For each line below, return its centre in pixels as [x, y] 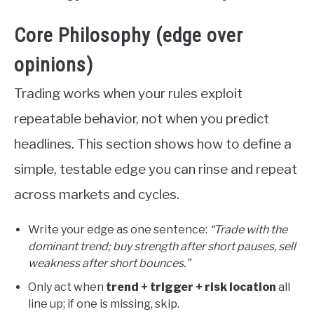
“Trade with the [248, 230]
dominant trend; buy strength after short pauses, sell [162, 247]
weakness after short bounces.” [109, 264]
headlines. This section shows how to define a [153, 144]
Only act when [67, 287]
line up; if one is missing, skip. [104, 304]
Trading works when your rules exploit [128, 94]
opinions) [54, 65]
